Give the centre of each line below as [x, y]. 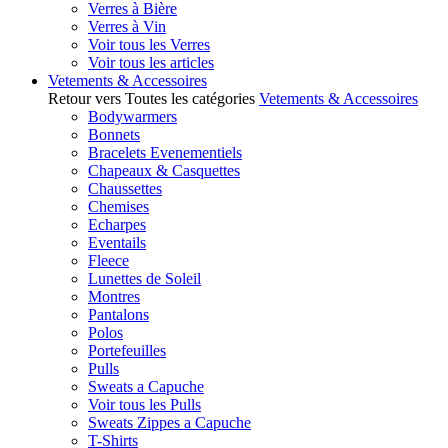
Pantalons [118, 314]
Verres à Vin [127, 26]
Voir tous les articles [151, 62]
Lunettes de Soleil [144, 278]
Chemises [118, 206]
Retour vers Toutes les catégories [151, 98]
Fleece [108, 260]
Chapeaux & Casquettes [164, 170]
